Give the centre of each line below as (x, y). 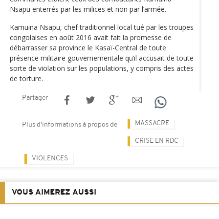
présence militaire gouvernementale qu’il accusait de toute (102, 58)
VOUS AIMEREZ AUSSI (54, 192)
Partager (35, 98)
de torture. (26, 78)
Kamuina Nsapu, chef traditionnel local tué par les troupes (102, 27)
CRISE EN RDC (157, 141)
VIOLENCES (50, 158)
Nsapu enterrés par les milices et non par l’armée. (88, 9)
